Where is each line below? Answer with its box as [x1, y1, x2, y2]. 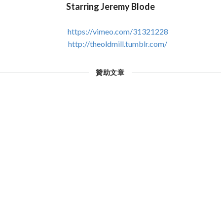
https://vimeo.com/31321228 [67, 27, 168, 37]
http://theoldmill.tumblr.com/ [68, 39, 167, 49]
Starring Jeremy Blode [66, 1, 155, 12]
